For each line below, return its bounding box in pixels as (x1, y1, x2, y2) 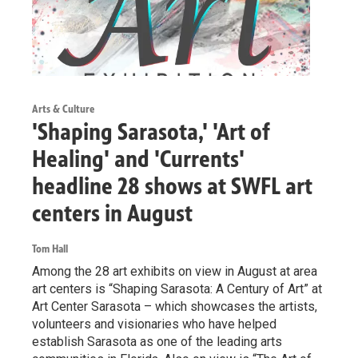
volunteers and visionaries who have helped (32, 316, 276, 332)
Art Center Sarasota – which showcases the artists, (32, 299, 317, 315)
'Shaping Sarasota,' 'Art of (32, 117, 270, 147)
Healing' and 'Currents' (32, 145, 245, 174)
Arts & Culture (32, 102, 94, 117)
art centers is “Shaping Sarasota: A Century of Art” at (32, 281, 322, 297)
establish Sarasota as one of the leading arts (32, 334, 282, 350)
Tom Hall (32, 242, 68, 257)
